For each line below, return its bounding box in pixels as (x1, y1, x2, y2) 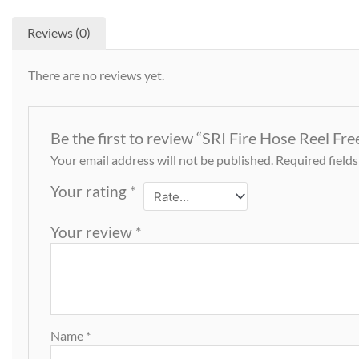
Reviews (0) (27, 25, 91, 41)
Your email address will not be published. (50, 152, 273, 168)
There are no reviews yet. (28, 67, 164, 83)
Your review (50, 223, 135, 242)
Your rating (50, 182, 130, 201)
